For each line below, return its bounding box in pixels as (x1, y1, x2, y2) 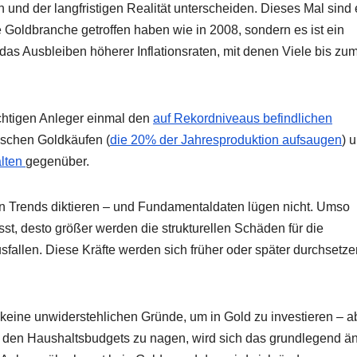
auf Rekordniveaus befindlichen (153, 112, 332, 126)
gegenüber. (25, 155, 89, 169)
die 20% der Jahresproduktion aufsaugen (110, 133, 342, 147)
